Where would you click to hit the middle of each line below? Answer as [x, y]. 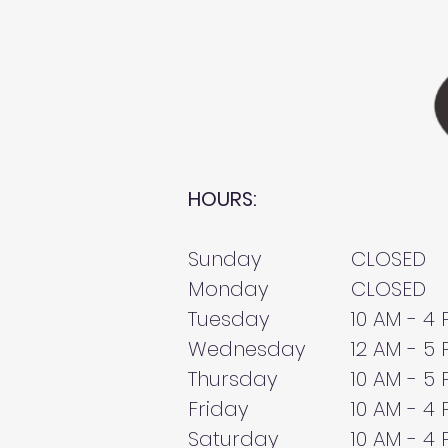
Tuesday [229, 319]
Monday [228, 289]
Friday [218, 409]
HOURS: [222, 199]
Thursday [233, 379]
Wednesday [247, 349]
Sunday [225, 259]
